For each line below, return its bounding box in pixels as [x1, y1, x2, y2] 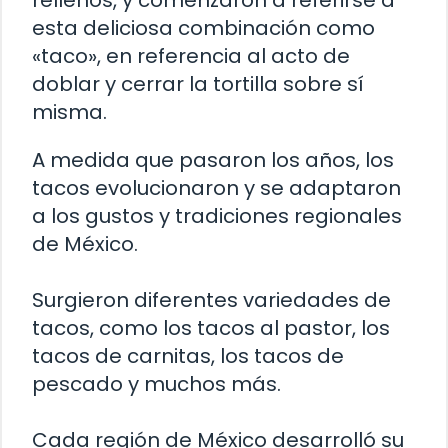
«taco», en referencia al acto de [32, 42, 350, 71]
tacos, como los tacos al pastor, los [32, 314, 390, 343]
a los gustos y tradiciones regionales [32, 202, 402, 231]
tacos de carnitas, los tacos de [32, 342, 344, 371]
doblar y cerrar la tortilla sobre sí [32, 70, 364, 99]
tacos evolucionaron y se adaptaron [32, 174, 401, 203]
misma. [32, 98, 107, 127]
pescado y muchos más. [32, 370, 281, 399]
